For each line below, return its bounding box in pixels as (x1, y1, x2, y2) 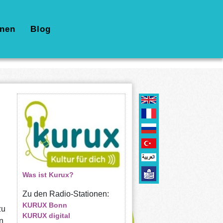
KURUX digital (22, 212, 70, 220)
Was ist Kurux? (22, 171, 74, 179)
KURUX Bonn (22, 201, 67, 209)
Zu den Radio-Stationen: (22, 190, 109, 198)
